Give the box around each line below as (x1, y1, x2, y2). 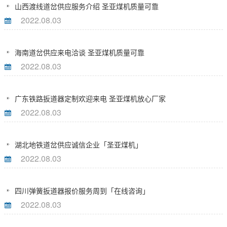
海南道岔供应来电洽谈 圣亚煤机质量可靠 (13, 47, 144, 57)
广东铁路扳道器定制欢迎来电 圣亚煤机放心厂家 (13, 93, 166, 103)
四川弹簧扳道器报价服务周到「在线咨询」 (13, 185, 149, 196)
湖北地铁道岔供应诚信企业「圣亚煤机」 (13, 139, 142, 149)
